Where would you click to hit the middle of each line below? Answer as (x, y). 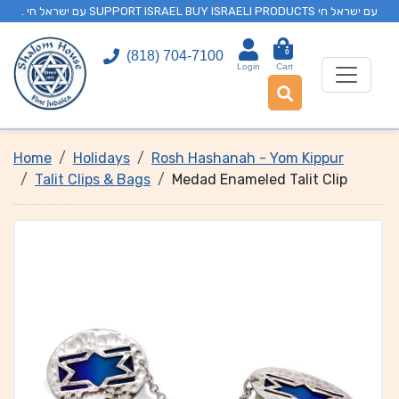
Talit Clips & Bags (93, 179)
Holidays (102, 158)
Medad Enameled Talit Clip (260, 179)
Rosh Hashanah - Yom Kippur (248, 158)
